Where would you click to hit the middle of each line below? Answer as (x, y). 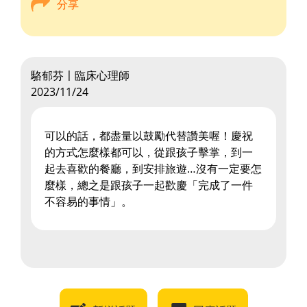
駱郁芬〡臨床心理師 (80, 76)
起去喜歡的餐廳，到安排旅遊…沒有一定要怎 (153, 169)
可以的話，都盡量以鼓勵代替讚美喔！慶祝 (149, 136)
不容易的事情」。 (88, 202)
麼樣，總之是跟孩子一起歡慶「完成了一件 (149, 185)
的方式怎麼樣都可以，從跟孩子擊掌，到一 (149, 152)
